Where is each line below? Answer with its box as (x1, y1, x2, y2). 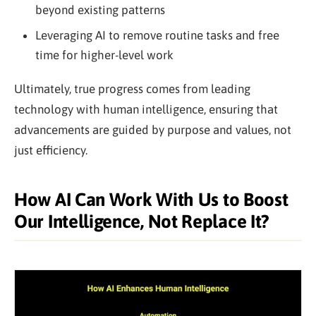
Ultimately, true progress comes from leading (14, 82, 250, 96)
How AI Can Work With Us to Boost (14, 189, 288, 210)
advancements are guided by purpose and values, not (14, 123, 291, 137)
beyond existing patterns (35, 3, 165, 17)
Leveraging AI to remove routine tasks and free (35, 28, 279, 42)
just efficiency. (14, 143, 87, 157)
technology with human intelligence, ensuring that (14, 102, 278, 116)
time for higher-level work (35, 48, 174, 62)
